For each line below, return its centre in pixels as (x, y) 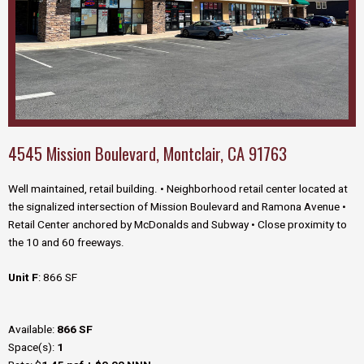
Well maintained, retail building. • (87, 189)
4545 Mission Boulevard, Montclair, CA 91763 (147, 153)
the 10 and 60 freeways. (66, 243)
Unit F (23, 278)
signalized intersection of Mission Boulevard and (144, 207)
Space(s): (32, 348)
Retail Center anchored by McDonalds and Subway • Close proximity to (178, 225)
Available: (32, 330)
